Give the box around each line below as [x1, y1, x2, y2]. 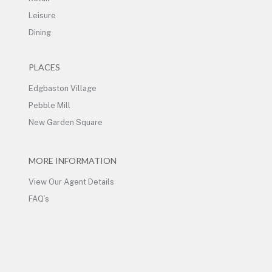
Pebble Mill [28, 101, 70, 110]
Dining [28, 28, 51, 38]
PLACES [28, 62, 60, 73]
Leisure [28, 11, 56, 21]
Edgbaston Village [28, 84, 97, 93]
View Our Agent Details [28, 177, 114, 186]
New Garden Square [28, 118, 103, 127]
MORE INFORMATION [28, 155, 117, 166]
